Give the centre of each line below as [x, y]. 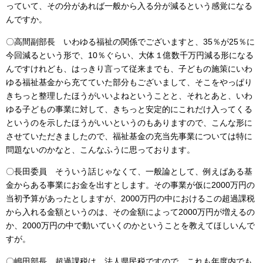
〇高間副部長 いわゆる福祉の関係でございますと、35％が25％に [130, 41]
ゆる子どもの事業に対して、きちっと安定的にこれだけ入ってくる [129, 109]
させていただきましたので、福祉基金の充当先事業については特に [129, 136]
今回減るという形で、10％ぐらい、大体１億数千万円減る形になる [130, 55]
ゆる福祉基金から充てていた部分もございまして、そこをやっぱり [129, 82]
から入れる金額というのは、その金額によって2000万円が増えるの [130, 212]
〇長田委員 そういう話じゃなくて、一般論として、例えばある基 [129, 172]
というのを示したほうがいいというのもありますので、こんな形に [129, 122]
